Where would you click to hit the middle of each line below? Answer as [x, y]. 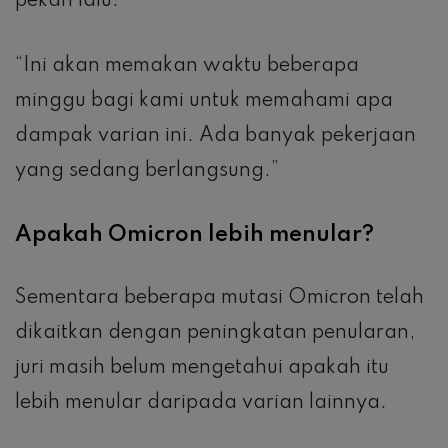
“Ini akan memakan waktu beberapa [187, 66]
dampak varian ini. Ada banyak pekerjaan [215, 136]
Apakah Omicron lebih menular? [194, 235]
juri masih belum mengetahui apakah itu [202, 368]
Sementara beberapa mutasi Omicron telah [219, 298]
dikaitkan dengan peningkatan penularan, [215, 333]
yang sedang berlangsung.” [147, 171]
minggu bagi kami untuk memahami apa [204, 101]
